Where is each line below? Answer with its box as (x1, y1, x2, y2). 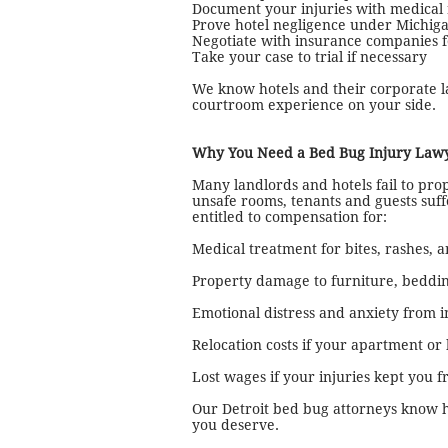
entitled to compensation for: (192, 209, 387, 225)
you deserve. (192, 417, 279, 433)
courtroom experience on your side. (192, 97, 436, 113)
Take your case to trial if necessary (192, 49, 427, 65)
